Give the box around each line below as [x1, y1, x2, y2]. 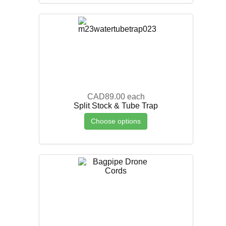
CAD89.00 [87, 92, 125, 101]
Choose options [91, 117, 141, 125]
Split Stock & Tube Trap [74, 101, 158, 110]
